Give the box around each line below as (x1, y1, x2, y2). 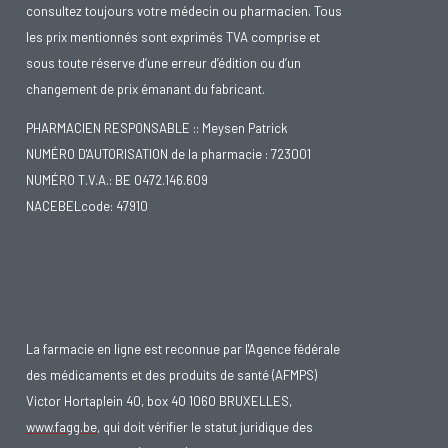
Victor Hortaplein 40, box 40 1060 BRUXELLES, (26, 392, 292, 409)
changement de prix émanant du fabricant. (26, 80, 265, 97)
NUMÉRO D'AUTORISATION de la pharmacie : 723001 (26, 145, 311, 162)
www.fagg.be (26, 418, 97, 435)
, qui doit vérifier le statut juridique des (97, 418, 313, 435)
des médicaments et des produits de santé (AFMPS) (26, 366, 317, 383)
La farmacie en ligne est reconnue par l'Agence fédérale (26, 340, 340, 357)
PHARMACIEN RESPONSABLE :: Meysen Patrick (26, 119, 288, 136)
